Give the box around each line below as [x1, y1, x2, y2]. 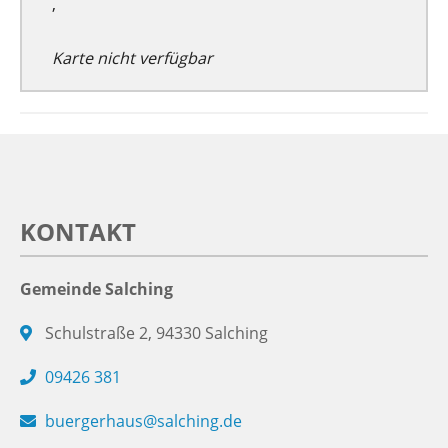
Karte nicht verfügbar [52, 47, 213, 69]
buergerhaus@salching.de [45, 409, 242, 432]
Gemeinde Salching [20, 277, 173, 300]
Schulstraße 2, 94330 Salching [45, 321, 268, 344]
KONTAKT [20, 214, 136, 248]
